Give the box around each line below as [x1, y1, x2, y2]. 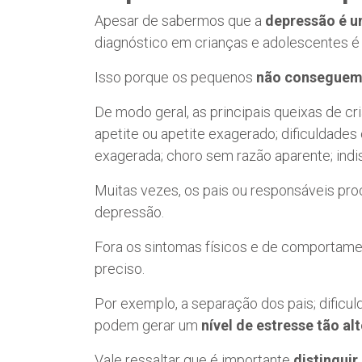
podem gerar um [95, 317, 201, 335]
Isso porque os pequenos [95, 69, 256, 86]
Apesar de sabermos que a [95, 12, 265, 30]
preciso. [95, 260, 145, 278]
